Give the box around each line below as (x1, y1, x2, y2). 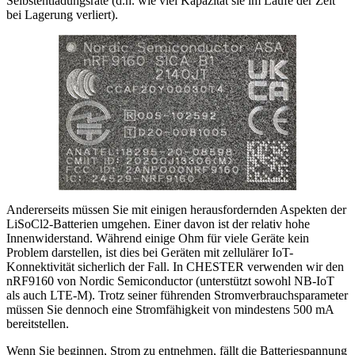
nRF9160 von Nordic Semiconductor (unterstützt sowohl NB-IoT (6, 274, 334, 288)
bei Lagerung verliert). (6, 8, 118, 22)
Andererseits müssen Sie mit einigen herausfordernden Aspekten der (6, 203, 346, 217)
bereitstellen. (6, 317, 69, 331)
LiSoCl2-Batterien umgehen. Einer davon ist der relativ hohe (6, 217, 310, 231)
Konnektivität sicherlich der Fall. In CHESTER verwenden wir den (6, 260, 344, 274)
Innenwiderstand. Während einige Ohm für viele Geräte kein (6, 231, 309, 246)
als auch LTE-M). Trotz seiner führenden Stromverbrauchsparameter (6, 288, 348, 303)
